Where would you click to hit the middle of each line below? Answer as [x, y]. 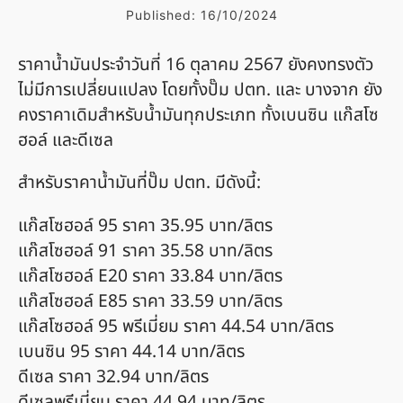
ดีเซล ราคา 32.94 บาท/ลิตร [113, 377]
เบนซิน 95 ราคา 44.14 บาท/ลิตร [131, 352]
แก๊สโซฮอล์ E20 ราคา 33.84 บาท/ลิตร [150, 276]
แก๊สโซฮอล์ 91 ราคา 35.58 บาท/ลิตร [145, 251]
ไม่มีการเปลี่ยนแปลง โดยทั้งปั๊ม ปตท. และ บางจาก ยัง [200, 91]
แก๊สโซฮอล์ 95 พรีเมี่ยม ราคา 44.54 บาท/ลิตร [176, 327]
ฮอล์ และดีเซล [66, 141]
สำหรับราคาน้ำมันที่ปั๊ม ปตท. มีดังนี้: [139, 184]
